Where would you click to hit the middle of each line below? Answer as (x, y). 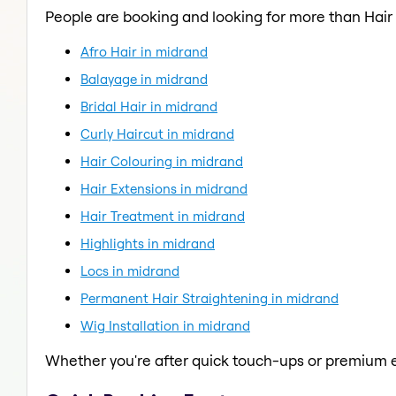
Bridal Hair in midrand (149, 106)
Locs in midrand (130, 270)
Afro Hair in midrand (144, 51)
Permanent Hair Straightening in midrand (209, 298)
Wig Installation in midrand (165, 325)
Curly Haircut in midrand (157, 133)
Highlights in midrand (148, 243)
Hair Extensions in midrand (164, 188)
